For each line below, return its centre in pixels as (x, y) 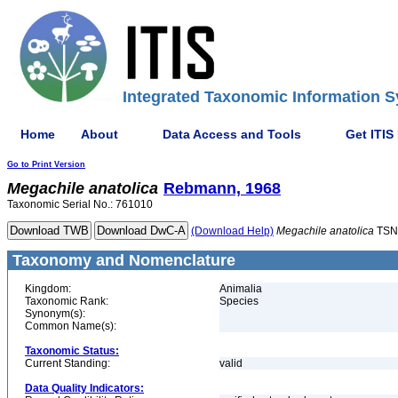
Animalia (241, 289)
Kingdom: (48, 289)
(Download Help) (232, 231)
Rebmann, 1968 (222, 188)
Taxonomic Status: (72, 351)
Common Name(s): (71, 326)
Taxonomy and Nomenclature (122, 260)
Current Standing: (68, 363)
